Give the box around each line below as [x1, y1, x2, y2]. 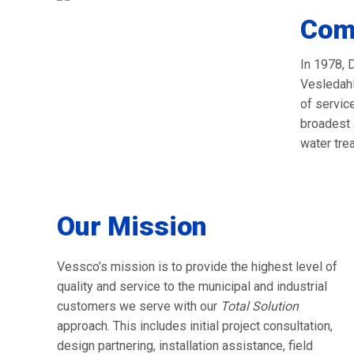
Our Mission [57, 209, 207, 242]
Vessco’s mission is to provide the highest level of [57, 259, 337, 274]
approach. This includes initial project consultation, [57, 318, 333, 333]
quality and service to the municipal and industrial [57, 279, 327, 294]
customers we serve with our [57, 299, 220, 314]
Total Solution [220, 299, 299, 314]
